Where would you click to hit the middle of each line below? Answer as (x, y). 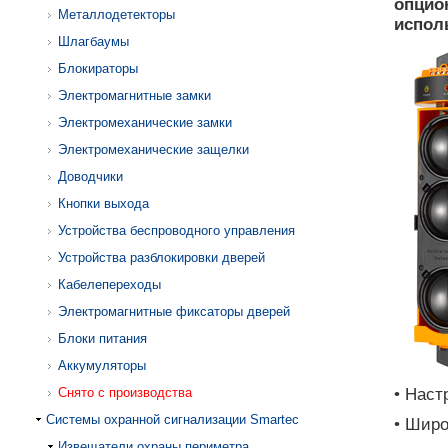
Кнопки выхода (103, 203)
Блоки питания (102, 338)
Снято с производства (125, 392)
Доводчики (90, 176)
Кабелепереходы (109, 284)
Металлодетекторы (116, 14)
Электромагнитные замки (134, 95)
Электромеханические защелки (153, 149)
